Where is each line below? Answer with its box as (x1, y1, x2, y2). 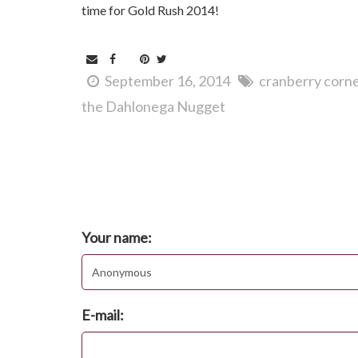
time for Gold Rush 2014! (82, 2, 221, 18)
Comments (82, 164, 141, 185)
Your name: (82, 229, 152, 247)
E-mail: (82, 306, 124, 324)
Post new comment (82, 197, 186, 218)
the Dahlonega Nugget (82, 97, 225, 116)
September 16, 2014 (105, 72, 230, 90)
